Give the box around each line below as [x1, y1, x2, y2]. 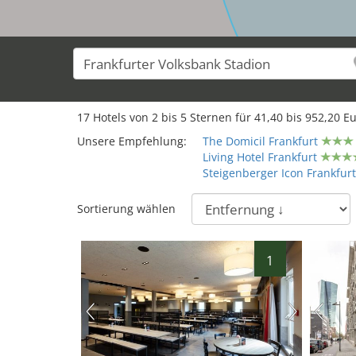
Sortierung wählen [77, 201, 176, 216]
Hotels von [90, 110, 152, 125]
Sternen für [187, 110, 254, 125]
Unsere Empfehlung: [77, 133, 187, 149]
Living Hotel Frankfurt [203, 149, 317, 164]
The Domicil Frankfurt [203, 133, 318, 149]
